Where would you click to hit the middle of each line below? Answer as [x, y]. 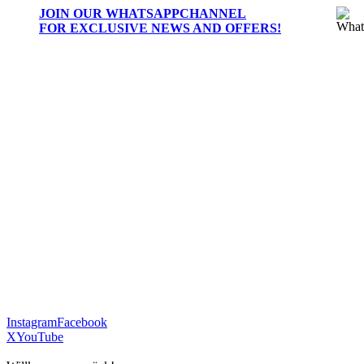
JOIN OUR [72, 13]
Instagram [32, 322]
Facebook [82, 322]
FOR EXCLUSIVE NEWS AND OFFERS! [160, 28]
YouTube [40, 336]
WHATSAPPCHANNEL [176, 13]
